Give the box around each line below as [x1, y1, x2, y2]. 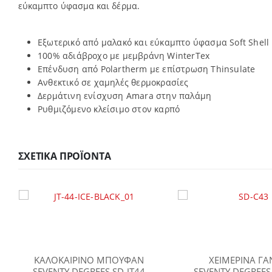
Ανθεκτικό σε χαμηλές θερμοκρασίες [38, 76, 189, 88]
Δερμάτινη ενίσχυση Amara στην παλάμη [38, 89, 212, 101]
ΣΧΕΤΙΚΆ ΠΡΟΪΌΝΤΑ [18, 149, 111, 163]
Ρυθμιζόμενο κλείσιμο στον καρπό [38, 103, 180, 115]
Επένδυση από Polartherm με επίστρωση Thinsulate [38, 63, 256, 75]
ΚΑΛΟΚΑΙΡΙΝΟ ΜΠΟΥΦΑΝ [34, 253, 144, 266]
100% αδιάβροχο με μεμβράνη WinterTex [38, 49, 210, 61]
